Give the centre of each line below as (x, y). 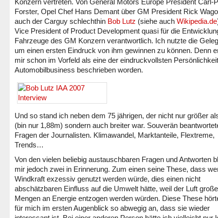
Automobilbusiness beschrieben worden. (79, 70)
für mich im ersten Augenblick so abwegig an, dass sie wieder (112, 208)
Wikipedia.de (197, 21)
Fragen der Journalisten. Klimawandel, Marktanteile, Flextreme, (115, 135)
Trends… (29, 145)
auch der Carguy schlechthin (61, 21)
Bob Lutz (122, 21)
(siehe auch (156, 21)
